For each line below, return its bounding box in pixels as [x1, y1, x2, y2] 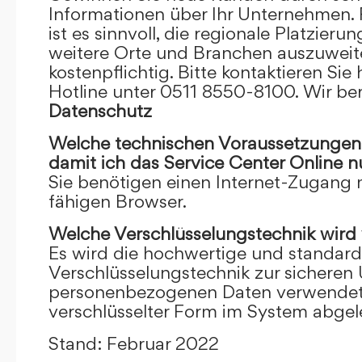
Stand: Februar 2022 [48, 332, 219, 354]
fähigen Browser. [48, 190, 187, 212]
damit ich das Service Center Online [48, 151, 343, 173]
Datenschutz [48, 99, 152, 121]
